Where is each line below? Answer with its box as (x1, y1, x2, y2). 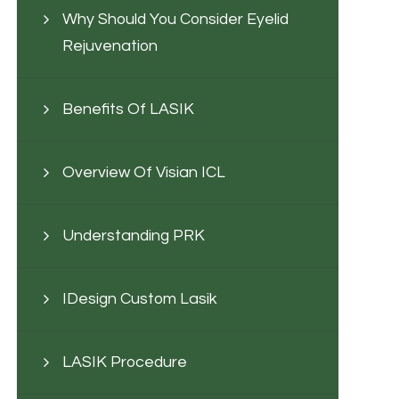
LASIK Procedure (61, 354, 187, 370)
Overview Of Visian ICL (61, 164, 225, 181)
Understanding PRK (61, 227, 205, 244)
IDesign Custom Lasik (61, 290, 217, 307)
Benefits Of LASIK (61, 101, 194, 118)
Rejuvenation (61, 37, 158, 54)
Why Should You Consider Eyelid (61, 11, 289, 28)
